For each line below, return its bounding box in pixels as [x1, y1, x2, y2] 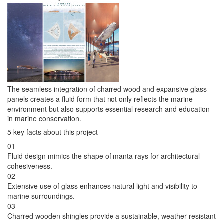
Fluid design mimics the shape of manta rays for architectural [7, 151, 200, 161]
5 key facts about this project [7, 127, 98, 137]
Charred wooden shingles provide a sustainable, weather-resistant [7, 211, 216, 221]
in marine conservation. [7, 113, 81, 124]
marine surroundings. [7, 191, 75, 201]
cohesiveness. [7, 161, 52, 171]
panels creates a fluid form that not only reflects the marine [7, 94, 193, 104]
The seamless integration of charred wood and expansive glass [7, 84, 207, 94]
